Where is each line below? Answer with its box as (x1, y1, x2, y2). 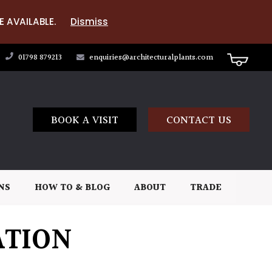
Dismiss (70, 15, 108, 28)
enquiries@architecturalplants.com (89, 51, 213, 64)
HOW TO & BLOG (35, 180, 110, 195)
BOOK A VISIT (50, 112, 118, 129)
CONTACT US (166, 112, 231, 129)
